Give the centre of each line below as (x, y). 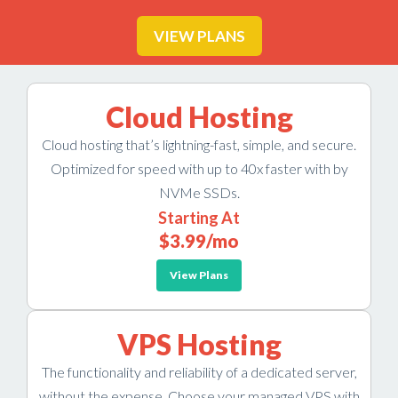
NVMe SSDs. (199, 192)
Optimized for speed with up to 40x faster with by (199, 168)
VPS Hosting (199, 344)
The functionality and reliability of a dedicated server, (199, 372)
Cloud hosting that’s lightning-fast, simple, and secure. (199, 144)
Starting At (199, 218)
